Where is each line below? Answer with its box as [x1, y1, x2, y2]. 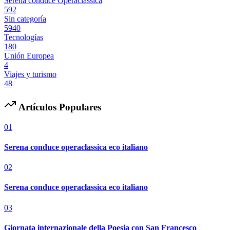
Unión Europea [4, 51, 54, 61]
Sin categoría [4, 14, 46, 24]
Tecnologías [4, 33, 43, 42]
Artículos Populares [16, 101, 101, 112]
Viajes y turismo [4, 70, 56, 79]
